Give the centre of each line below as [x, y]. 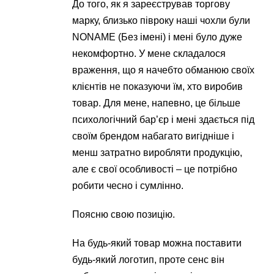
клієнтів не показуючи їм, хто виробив [158, 87]
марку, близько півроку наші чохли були [161, 20]
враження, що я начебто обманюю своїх [164, 70]
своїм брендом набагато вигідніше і [154, 136]
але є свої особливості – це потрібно [155, 169]
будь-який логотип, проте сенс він [149, 260]
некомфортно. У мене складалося [149, 54]
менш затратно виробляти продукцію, [157, 153]
